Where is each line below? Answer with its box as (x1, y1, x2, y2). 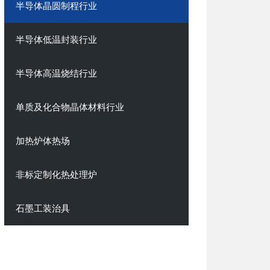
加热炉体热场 (16, 136, 71, 146)
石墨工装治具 (16, 204, 71, 214)
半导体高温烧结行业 (16, 68, 98, 78)
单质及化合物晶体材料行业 (16, 102, 125, 112)
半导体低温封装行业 (16, 34, 98, 45)
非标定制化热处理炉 (16, 170, 98, 180)
